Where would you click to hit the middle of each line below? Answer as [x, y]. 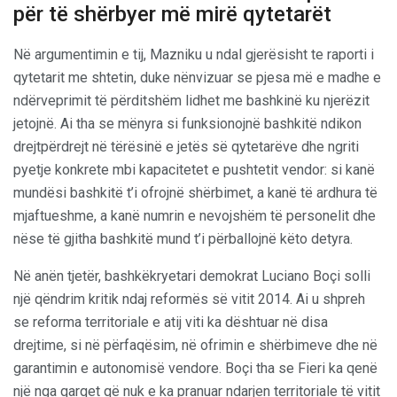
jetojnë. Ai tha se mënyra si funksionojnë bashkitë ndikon [187, 123]
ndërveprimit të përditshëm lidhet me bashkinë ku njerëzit [191, 100]
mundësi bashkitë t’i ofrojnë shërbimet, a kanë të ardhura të [195, 192]
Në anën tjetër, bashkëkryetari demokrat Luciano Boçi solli [192, 276]
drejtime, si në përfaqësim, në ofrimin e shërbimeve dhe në [195, 345]
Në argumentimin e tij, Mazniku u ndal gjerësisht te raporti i [194, 54]
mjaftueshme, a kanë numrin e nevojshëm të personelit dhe [195, 215]
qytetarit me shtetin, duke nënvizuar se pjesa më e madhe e [197, 77]
